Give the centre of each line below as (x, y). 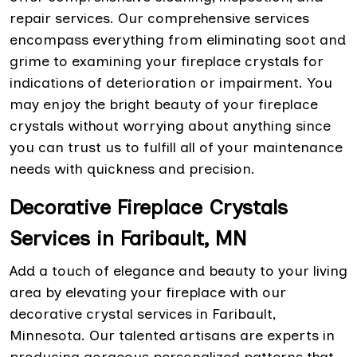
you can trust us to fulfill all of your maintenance (176, 148)
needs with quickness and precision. (132, 169)
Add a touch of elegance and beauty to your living (178, 271)
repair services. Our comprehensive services (159, 19)
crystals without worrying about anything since (170, 126)
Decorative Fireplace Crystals (149, 208)
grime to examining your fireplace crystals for (167, 62)
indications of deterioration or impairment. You (171, 83)
